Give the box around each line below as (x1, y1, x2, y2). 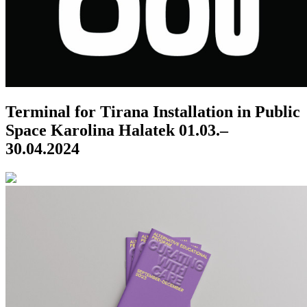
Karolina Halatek (51, 121, 175, 140)
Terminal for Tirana (5, 103, 149, 121)
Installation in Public (153, 103, 300, 121)
